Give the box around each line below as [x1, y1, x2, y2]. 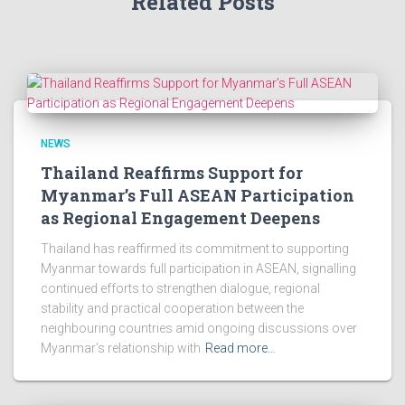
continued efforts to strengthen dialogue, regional [41, 281, 320, 296]
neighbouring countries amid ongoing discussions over [41, 321, 357, 335]
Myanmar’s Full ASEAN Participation [41, 184, 354, 206]
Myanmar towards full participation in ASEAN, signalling [41, 261, 356, 276]
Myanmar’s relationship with [41, 341, 201, 355]
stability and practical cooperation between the [41, 301, 304, 316]
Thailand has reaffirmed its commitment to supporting [41, 241, 349, 256]
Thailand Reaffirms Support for [41, 162, 303, 184]
